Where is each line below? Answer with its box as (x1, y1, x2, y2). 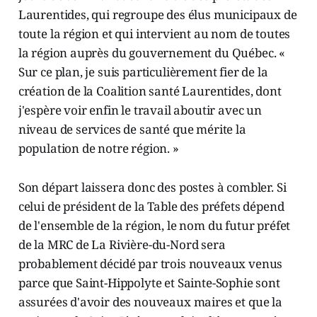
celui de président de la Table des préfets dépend (18, 197, 284, 214)
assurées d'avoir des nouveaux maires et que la (18, 293, 282, 310)
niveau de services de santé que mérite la (18, 120, 246, 137)
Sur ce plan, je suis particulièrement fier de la (18, 63, 268, 80)
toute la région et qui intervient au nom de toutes (18, 25, 291, 42)
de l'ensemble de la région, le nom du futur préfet (18, 217, 291, 234)
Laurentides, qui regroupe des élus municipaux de (18, 6, 297, 23)
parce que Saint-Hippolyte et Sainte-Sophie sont (18, 274, 280, 291)
